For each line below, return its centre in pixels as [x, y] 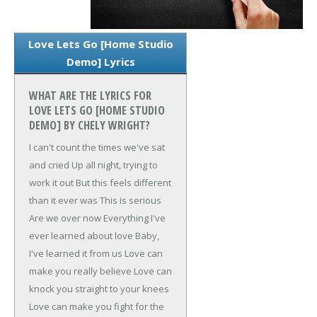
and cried [49, 165]
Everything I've [134, 218]
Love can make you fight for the [97, 307]
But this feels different [122, 183]
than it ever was [63, 201]
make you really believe [80, 271]
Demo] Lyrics [100, 62]
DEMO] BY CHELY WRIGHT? [90, 126]
